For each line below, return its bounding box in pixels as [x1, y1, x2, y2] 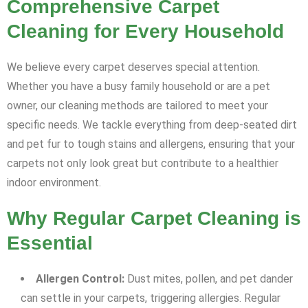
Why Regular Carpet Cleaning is [7, 208, 301, 230]
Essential [7, 232, 93, 254]
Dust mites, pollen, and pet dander [124, 272, 293, 286]
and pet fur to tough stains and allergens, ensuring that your [7, 137, 295, 151]
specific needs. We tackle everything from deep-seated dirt [7, 118, 297, 132]
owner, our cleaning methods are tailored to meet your [7, 99, 268, 113]
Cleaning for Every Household [7, 21, 284, 43]
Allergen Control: [36, 272, 124, 286]
